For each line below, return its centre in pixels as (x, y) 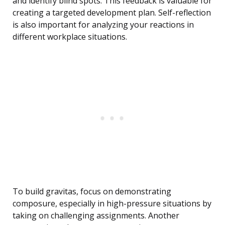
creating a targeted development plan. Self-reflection (112, 13)
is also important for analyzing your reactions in (103, 25)
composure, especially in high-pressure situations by (112, 204)
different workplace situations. (70, 37)
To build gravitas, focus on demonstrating (92, 192)
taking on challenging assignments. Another (96, 216)
